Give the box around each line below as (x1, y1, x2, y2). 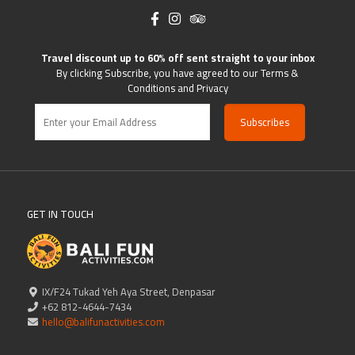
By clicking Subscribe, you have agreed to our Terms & (56, 63, 299, 82)
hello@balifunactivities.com (39, 311, 165, 331)
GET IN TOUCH (26, 204, 94, 223)
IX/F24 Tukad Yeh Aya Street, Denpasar (39, 281, 216, 301)
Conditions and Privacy (127, 78, 228, 97)
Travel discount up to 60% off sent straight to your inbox (40, 48, 315, 67)
